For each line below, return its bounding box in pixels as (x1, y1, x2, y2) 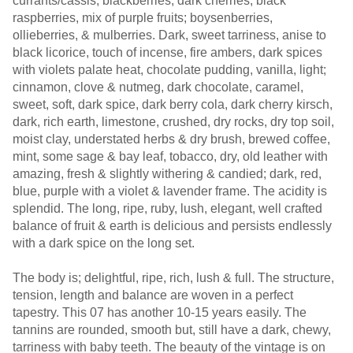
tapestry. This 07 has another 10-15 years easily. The (13, 306, 307, 319)
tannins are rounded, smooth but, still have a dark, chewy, (13, 323, 331, 336)
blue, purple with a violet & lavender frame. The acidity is (13, 184, 327, 198)
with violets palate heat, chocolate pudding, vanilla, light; (13, 63, 326, 76)
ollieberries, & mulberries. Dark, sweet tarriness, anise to (13, 28, 326, 42)
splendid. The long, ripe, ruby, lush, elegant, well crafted (13, 202, 322, 215)
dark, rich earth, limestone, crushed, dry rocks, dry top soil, (13, 115, 334, 128)
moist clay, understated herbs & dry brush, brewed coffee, (13, 132, 330, 146)
